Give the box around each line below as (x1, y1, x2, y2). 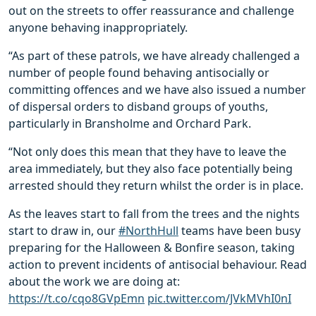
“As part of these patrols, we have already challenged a (8, 48, 300, 64)
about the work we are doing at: (8, 274, 180, 290)
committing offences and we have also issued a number (8, 82, 306, 98)
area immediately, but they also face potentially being (8, 161, 293, 177)
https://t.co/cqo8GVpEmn (8, 291, 145, 307)
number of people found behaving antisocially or (8, 65, 269, 81)
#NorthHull (119, 223, 178, 239)
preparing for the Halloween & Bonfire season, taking (8, 240, 295, 256)
